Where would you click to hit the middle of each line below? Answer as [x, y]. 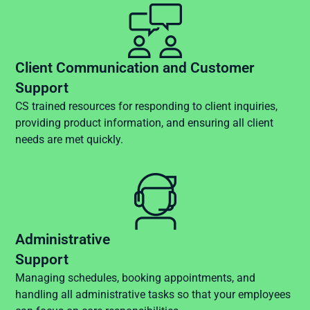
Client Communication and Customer [135, 67]
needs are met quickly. [70, 139]
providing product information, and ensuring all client [145, 122]
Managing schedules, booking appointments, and [136, 278]
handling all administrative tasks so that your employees [153, 295]
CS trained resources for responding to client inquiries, [147, 106]
